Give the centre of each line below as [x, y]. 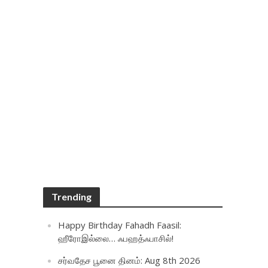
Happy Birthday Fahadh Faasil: [120, 225]
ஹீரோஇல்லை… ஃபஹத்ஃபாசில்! [116, 238]
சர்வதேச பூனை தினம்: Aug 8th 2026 [130, 260]
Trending [72, 197]
